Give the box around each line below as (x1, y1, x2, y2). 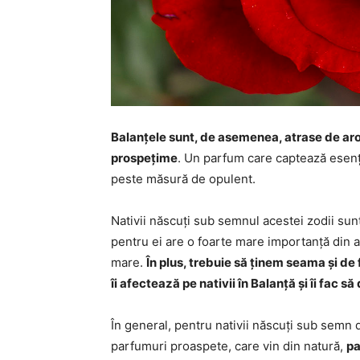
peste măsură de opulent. (111, 171, 256, 186)
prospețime (111, 150, 178, 166)
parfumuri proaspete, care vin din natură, (111, 338, 346, 354)
